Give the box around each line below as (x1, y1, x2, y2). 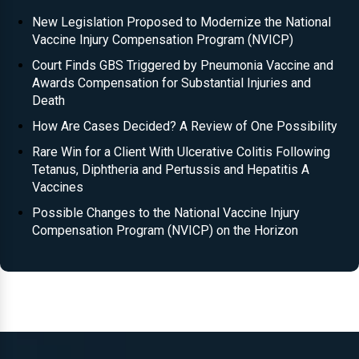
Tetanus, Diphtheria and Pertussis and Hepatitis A (32, 162, 309, 177)
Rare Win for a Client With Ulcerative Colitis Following (32, 144, 330, 159)
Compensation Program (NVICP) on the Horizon (32, 223, 298, 238)
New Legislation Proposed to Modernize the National (32, 14, 331, 30)
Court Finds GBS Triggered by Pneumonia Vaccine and (32, 58, 333, 73)
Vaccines (32, 179, 83, 195)
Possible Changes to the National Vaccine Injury (32, 205, 300, 220)
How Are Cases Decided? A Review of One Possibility (32, 119, 337, 134)
